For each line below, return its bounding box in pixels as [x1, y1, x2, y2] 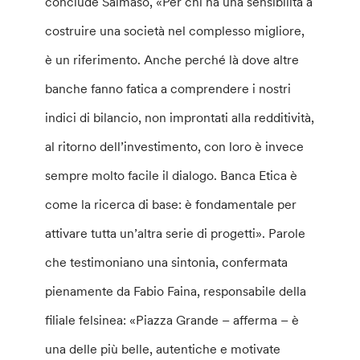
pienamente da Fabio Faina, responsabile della [45, 282, 307, 299]
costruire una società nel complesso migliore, [45, 22, 305, 39]
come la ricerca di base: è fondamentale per [45, 195, 297, 212]
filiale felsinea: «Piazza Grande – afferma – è [45, 311, 300, 328]
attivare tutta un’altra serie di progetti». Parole [45, 224, 306, 241]
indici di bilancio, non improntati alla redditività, [45, 108, 315, 125]
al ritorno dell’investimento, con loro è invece [45, 137, 305, 154]
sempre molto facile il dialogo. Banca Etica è [45, 166, 298, 183]
